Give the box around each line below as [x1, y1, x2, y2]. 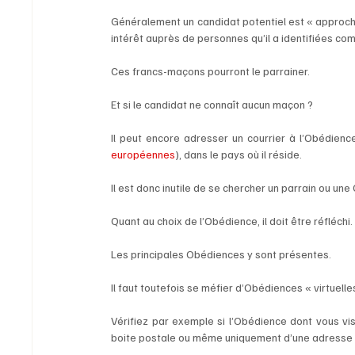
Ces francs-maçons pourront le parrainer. [111, 64, 311, 78]
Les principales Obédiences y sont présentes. [111, 247, 334, 261]
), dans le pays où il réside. [175, 147, 305, 162]
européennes [111, 147, 176, 162]
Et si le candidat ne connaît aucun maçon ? [111, 97, 316, 112]
